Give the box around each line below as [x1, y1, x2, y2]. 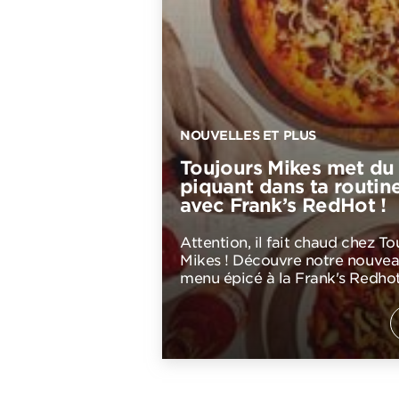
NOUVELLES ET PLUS [180, 128, 316, 142]
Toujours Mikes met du [180, 157, 395, 179]
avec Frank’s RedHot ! [180, 194, 387, 216]
